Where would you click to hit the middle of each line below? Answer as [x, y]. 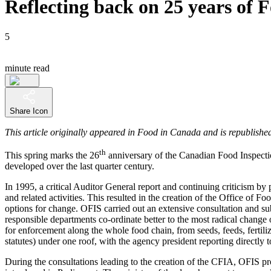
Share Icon [29, 111]
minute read [27, 68]
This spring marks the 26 [52, 155]
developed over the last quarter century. [80, 166]
